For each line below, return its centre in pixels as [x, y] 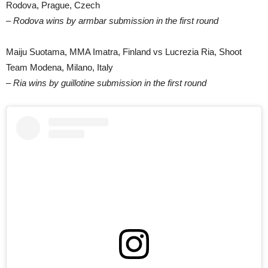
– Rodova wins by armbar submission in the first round [112, 20]
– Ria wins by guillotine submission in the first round [106, 83]
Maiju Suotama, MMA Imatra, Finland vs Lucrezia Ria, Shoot [124, 51]
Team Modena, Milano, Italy [60, 67]
